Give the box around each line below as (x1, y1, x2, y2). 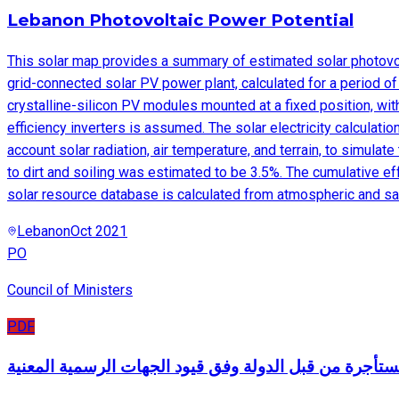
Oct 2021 (70, 222, 127, 240)
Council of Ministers (7, 281, 133, 298)
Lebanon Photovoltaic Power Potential (7, 10, 354, 31)
